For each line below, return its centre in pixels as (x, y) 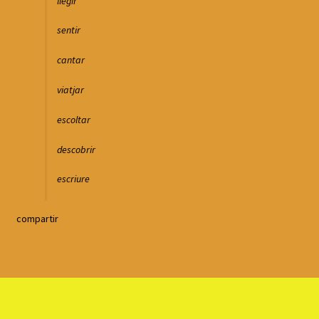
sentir (68, 30)
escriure (73, 179)
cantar (70, 60)
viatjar (70, 90)
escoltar (73, 119)
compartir (37, 219)
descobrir (76, 149)
